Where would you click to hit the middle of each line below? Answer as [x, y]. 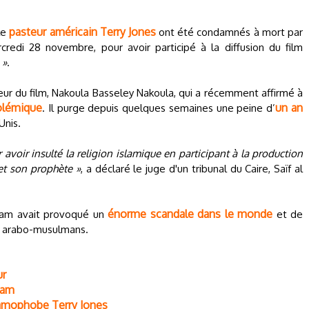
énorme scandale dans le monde [190, 214]
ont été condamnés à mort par [229, 32]
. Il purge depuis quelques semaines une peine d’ [159, 108]
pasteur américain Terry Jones [82, 32]
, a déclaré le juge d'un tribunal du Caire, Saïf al [192, 169]
